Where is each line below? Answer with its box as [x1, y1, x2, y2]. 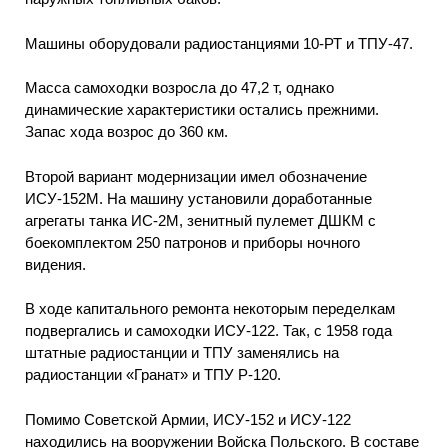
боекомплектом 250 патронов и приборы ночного [25, 233, 360, 251]
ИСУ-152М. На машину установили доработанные [25, 189, 372, 207]
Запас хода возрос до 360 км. [25, 123, 228, 141]
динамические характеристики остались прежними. [25, 101, 379, 119]
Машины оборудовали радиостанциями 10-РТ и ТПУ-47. [25, 34, 413, 52]
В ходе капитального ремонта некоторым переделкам [25, 300, 395, 318]
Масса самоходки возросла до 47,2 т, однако [25, 79, 334, 97]
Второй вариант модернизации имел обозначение [25, 167, 367, 185]
